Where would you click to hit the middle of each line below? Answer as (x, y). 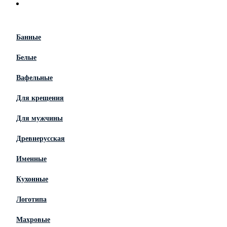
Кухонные (32, 179)
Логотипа (31, 199)
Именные (31, 159)
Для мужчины (40, 118)
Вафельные (34, 78)
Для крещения (40, 98)
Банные (29, 37)
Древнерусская (41, 138)
